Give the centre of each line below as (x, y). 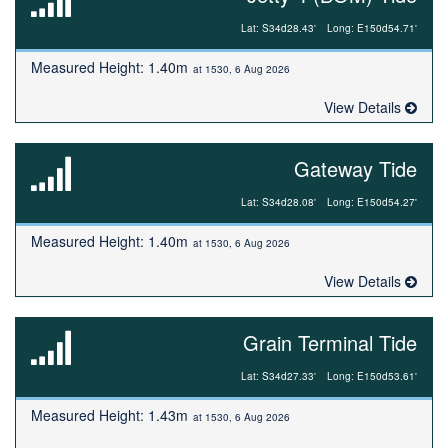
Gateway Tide (355, 168)
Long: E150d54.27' (372, 202)
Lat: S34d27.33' (278, 376)
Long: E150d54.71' (372, 28)
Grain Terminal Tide (330, 342)
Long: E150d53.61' (372, 376)
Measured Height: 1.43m (109, 415)
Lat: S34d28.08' (278, 202)
